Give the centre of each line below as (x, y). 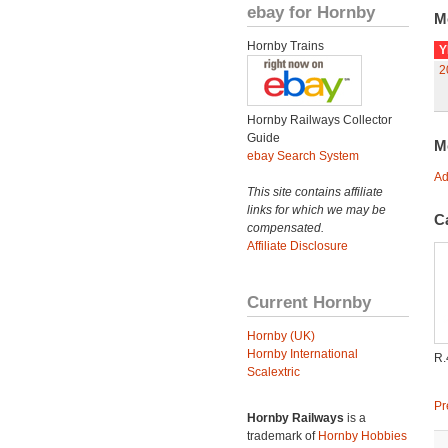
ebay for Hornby (311, 12)
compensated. (285, 228)
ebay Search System (303, 156)
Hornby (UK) (281, 336)
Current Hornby (309, 302)
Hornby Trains (285, 46)
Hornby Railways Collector (319, 120)
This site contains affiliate (315, 192)
